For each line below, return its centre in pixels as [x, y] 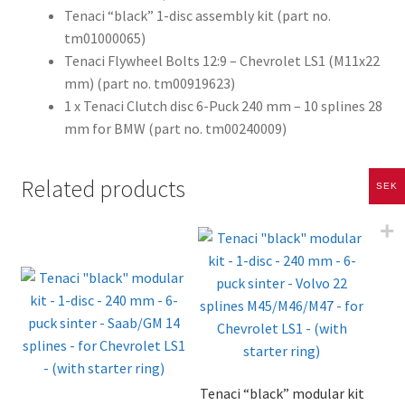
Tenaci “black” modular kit [282, 394]
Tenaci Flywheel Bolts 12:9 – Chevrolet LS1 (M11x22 [221, 61]
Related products [103, 188]
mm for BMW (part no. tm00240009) [175, 129]
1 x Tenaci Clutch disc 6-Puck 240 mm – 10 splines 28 [223, 106]
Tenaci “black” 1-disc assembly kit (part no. [197, 16]
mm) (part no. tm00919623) [149, 84]
